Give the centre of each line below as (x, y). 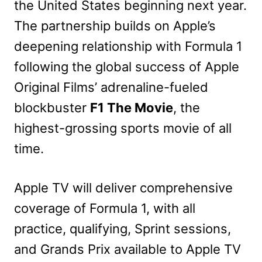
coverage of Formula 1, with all (105, 208)
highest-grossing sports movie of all (123, 128)
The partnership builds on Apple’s (115, 25)
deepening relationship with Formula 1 (128, 46)
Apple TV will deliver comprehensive (123, 187)
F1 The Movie (132, 107)
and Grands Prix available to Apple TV (127, 249)
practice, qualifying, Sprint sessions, (123, 228)
